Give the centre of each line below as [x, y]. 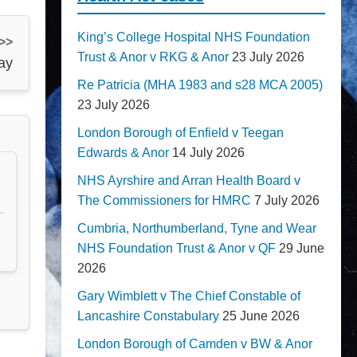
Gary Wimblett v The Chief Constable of [189, 296]
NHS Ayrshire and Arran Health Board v [189, 180]
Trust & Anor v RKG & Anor [153, 57]
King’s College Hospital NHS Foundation [194, 37]
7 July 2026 [287, 200]
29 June [302, 248]
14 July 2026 [208, 153]
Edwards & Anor [123, 153]
